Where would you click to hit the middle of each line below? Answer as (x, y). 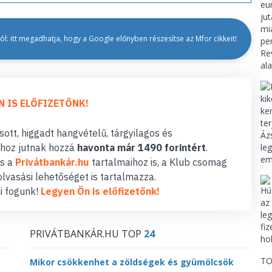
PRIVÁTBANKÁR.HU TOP (87, 233)
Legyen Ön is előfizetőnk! (100, 191)
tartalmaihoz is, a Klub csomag (158, 162)
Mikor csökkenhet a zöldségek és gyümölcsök (132, 262)
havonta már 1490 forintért (141, 147)
